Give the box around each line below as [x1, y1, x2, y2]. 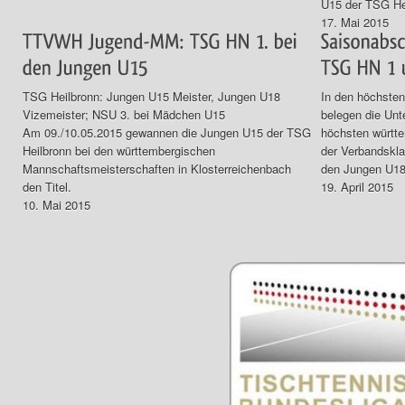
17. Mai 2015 [321, 14, 389, 32]
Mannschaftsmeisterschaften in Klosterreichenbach [23, 159, 291, 177]
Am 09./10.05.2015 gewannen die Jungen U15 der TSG [23, 123, 311, 141]
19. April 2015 [321, 177, 393, 195]
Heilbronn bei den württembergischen [23, 141, 215, 159]
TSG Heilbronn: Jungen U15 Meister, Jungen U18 [23, 87, 280, 105]
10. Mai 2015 [23, 195, 90, 213]
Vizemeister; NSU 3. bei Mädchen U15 [23, 105, 232, 123]
